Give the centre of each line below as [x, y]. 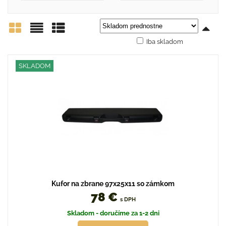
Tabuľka [75, 47]
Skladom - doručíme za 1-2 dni [113, 213]
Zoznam [54, 47]
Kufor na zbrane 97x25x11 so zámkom [113, 184]
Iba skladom [165, 41]
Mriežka [31, 47]
